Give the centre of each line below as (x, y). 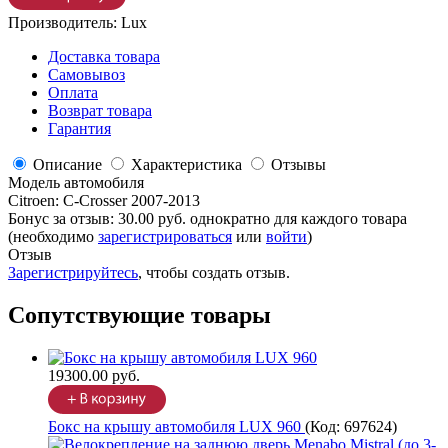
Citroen (31, 201)
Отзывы (298, 165)
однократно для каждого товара (298, 219)
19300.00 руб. (94, 376)
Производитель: (64, 23)
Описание (67, 165)
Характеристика (186, 165)
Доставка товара (104, 57)
